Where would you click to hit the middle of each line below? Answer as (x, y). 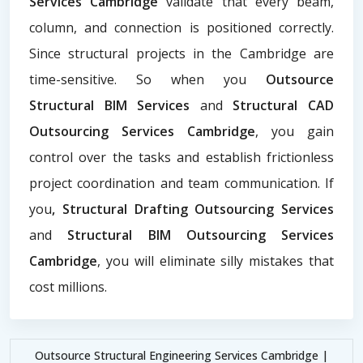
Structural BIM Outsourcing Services (201, 235)
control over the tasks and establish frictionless (181, 157)
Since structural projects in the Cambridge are (181, 53)
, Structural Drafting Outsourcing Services (193, 209)
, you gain (295, 131)
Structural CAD (284, 105)
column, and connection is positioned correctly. (181, 27)
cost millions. (68, 286)
